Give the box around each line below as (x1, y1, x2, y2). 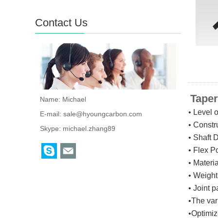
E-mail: (40, 110, 63, 118)
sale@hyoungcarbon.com (63, 110, 142, 118)
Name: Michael (40, 95, 86, 103)
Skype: (40, 125, 63, 132)
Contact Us (35, 17, 88, 29)
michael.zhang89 (63, 125, 115, 132)
